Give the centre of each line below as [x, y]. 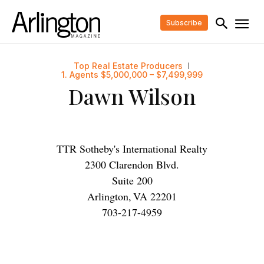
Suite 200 [132, 181]
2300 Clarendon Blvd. [132, 165]
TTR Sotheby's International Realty [132, 149]
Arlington [108, 197]
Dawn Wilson [132, 96]
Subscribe [184, 22]
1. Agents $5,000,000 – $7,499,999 [132, 75]
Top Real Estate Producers [128, 66]
